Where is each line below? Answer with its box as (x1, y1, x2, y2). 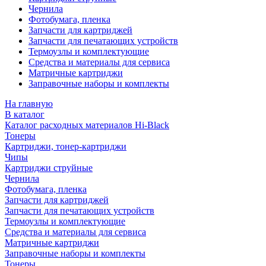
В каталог (5, 109, 45, 119)
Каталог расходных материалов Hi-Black (5, 120, 169, 130)
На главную (5, 99, 53, 109)
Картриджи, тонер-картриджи (5, 141, 126, 151)
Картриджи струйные (5, 163, 93, 173)
